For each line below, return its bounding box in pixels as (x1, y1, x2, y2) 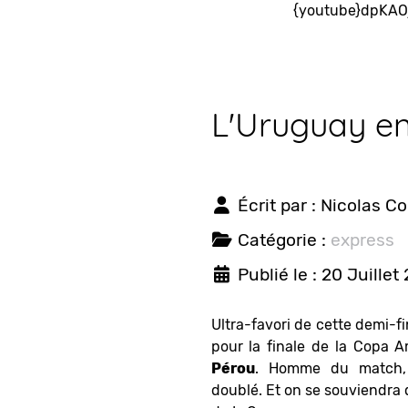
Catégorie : (237, 229, 331, 250)
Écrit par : (237, 194, 321, 216)
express (330, 229, 394, 250)
